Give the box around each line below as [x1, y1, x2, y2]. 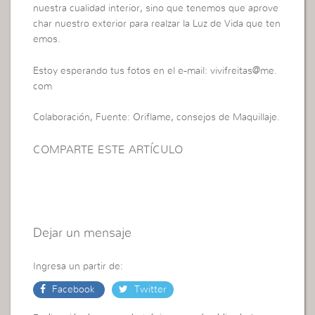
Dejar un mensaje [33, 226, 132, 240]
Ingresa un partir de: [33, 261, 124, 271]
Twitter [131, 284, 167, 295]
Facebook [49, 284, 98, 295]
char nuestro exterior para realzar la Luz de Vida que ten [33, 19, 281, 30]
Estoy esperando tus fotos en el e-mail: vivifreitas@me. [33, 65, 278, 76]
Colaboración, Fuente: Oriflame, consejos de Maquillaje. [33, 112, 281, 123]
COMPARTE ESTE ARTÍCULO [33, 143, 184, 155]
